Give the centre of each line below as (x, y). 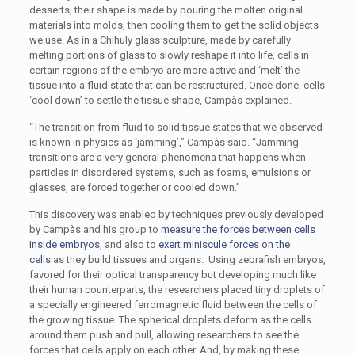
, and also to (129, 244)
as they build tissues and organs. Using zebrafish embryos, (188, 260)
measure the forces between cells (238, 229)
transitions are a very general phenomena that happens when (167, 157)
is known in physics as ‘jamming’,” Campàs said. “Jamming (164, 142)
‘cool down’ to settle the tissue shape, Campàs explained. (160, 100)
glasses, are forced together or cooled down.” (134, 187)
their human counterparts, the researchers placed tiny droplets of (177, 290)
